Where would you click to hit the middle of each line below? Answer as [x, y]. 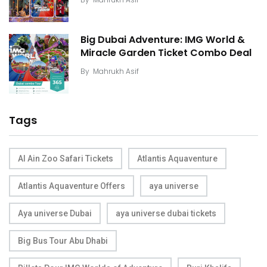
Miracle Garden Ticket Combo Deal [166, 53]
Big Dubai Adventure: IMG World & [163, 40]
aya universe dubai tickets [166, 213]
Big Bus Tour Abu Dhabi [63, 240]
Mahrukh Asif [116, 71]
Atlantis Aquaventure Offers [72, 186]
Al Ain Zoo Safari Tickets [66, 158]
